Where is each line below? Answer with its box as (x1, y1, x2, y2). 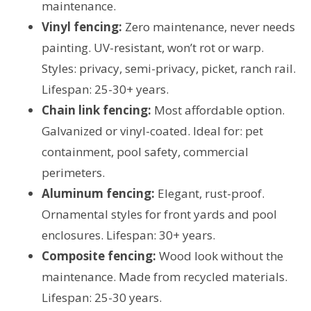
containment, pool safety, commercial (42, 144, 249, 160)
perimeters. (42, 165, 105, 181)
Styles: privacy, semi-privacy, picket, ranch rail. (42, 60, 296, 77)
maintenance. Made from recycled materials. (42, 269, 287, 285)
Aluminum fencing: (42, 185, 155, 202)
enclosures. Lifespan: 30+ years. (42, 227, 215, 244)
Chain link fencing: (42, 102, 151, 119)
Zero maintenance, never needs (122, 19, 295, 35)
